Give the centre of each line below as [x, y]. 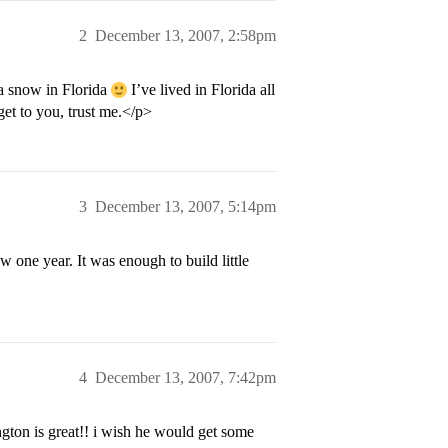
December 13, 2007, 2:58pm [185, 35]
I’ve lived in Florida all [201, 89]
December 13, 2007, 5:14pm [185, 206]
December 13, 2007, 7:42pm [185, 377]
